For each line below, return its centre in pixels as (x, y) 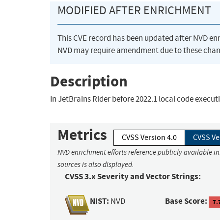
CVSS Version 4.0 (149, 138)
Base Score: (186, 201)
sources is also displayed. (96, 165)
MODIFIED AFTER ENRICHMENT (134, 11)
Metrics (82, 135)
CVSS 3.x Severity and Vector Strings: (133, 177)
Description (89, 81)
